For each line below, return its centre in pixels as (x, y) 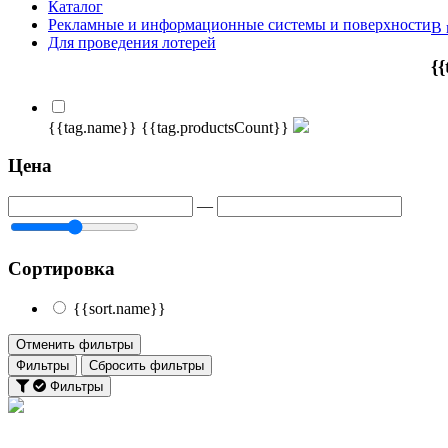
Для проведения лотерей (132, 43)
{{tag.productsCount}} (215, 127)
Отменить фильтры (74, 345)
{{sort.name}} (119, 309)
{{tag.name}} (94, 127)
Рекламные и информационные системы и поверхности (239, 25)
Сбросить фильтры (146, 366)
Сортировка (61, 268)
